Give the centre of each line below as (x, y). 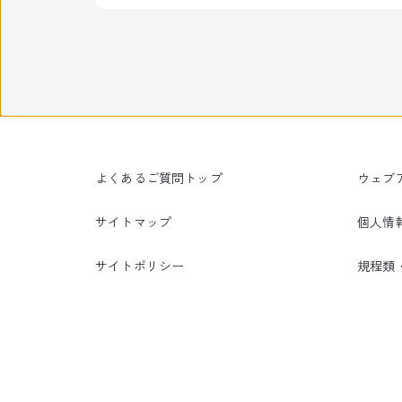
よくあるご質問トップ (159, 178)
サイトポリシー (140, 266)
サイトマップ (134, 222)
